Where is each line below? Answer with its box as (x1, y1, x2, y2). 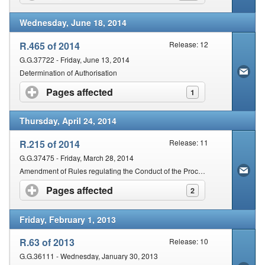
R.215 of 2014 (20, 137, 80, 151)
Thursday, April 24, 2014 (20, 115, 117, 127)
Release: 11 (169, 137, 209, 148)
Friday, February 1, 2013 (20, 213, 116, 225)
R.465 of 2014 (20, 38, 80, 53)
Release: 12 (169, 39, 209, 50)
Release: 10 (169, 235, 209, 246)
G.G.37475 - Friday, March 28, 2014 (20, 153, 134, 163)
